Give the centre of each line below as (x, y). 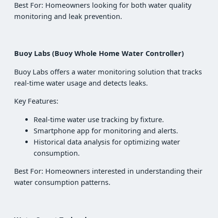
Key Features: (36, 101)
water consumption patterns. (63, 182)
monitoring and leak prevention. (68, 16)
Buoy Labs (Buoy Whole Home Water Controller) (99, 54)
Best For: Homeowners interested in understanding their (109, 171)
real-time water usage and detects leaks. (81, 83)
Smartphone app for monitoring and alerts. (106, 130)
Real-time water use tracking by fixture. (99, 119)
